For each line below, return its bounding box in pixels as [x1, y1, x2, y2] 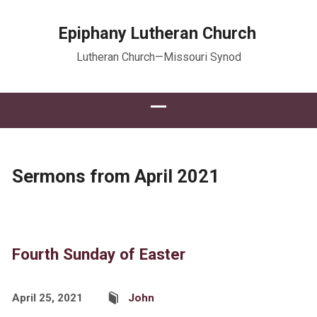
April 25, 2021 [11, 292, 83, 304]
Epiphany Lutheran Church [58, 23, 256, 43]
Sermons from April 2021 [11, 166, 219, 187]
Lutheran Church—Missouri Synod [76, 50, 241, 64]
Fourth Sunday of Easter [11, 245, 185, 263]
